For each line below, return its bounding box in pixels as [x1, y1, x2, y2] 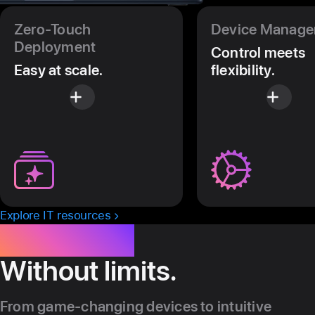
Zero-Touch [14, 20, 91, 38]
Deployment [14, 37, 96, 56]
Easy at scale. [14, 60, 103, 79]
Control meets [211, 43, 306, 61]
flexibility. [211, 60, 275, 79]
